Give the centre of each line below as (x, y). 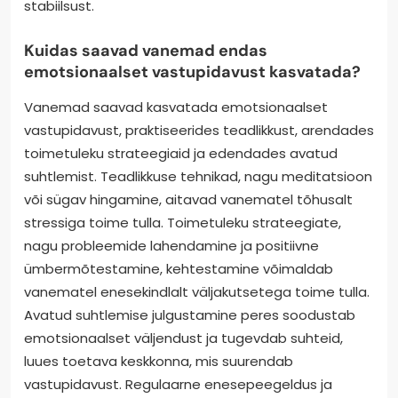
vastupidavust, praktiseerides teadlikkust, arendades (199, 131)
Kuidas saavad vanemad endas (146, 51)
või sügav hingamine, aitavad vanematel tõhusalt (188, 200)
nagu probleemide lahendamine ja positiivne (171, 246)
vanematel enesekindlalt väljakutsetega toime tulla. (197, 292)
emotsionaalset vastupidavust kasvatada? (192, 72)
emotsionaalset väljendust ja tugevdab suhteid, (183, 338)
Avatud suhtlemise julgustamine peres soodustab (190, 315)
